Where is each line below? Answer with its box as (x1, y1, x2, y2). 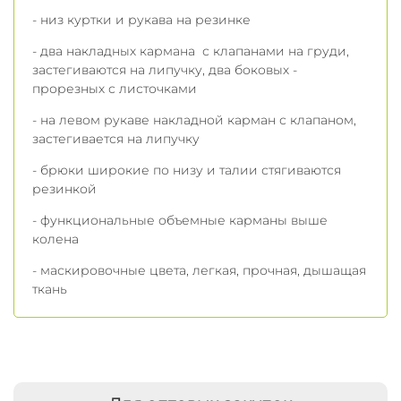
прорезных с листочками (32, 81, 197, 98)
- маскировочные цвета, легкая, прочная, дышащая (32, 262, 366, 279)
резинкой (32, 181, 97, 198)
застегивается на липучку (32, 131, 200, 148)
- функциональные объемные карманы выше (32, 212, 328, 229)
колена (32, 231, 79, 248)
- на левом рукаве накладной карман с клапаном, (32, 112, 356, 129)
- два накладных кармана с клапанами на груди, (32, 43, 349, 60)
